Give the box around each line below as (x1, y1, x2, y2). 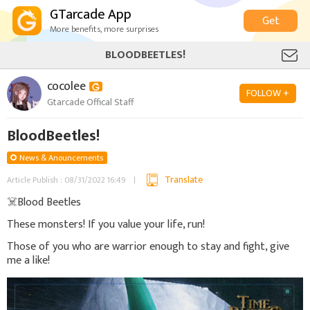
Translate (165, 172, 203, 188)
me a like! (7, 250, 50, 270)
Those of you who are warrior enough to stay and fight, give (7, 237, 289, 256)
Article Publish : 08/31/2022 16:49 (7, 173, 126, 187)
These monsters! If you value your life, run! (7, 215, 205, 234)
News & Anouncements (19, 151, 103, 165)
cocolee (47, 75, 86, 97)
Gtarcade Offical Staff (47, 93, 134, 110)
